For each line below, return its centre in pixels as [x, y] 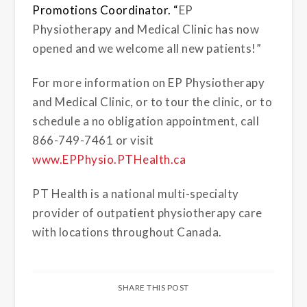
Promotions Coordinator [100, 10]
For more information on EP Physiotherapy [149, 83]
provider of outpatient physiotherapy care [147, 213]
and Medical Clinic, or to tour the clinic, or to [152, 102]
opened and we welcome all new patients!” [147, 48]
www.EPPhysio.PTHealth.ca [109, 160]
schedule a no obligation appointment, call [146, 121]
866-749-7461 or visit [93, 140]
